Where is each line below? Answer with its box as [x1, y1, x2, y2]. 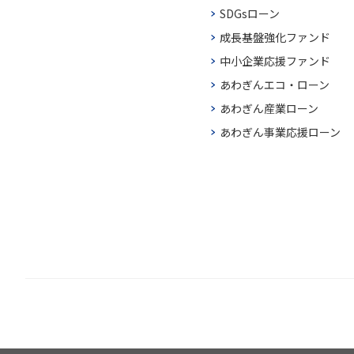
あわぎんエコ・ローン [219, 77, 330, 92]
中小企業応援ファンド [219, 53, 330, 69]
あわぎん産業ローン [219, 100, 318, 116]
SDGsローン [219, 6, 280, 21]
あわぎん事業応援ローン [219, 124, 341, 140]
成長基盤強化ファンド [219, 29, 330, 45]
